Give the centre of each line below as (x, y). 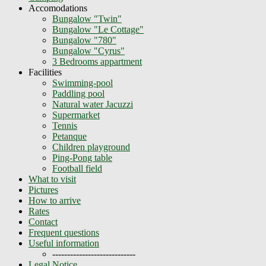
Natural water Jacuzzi (93, 104)
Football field (77, 168)
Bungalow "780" (84, 40)
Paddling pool (78, 93)
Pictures (43, 189)
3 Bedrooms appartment (97, 61)
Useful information (64, 243)
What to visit (52, 179)
